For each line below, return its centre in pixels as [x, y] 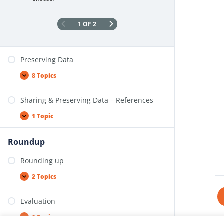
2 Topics [44, 176]
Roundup [26, 142]
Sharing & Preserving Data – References [87, 100]
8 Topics [44, 75]
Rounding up [42, 161]
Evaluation [38, 201]
